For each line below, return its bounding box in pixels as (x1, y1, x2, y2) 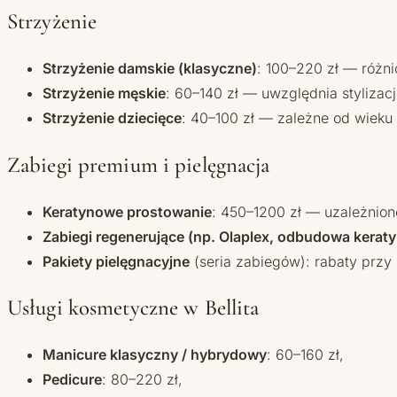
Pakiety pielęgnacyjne (43, 252, 190, 270)
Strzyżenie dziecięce (43, 108, 182, 127)
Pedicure (43, 370, 102, 389)
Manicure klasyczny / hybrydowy (43, 346, 267, 364)
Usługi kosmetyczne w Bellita (7, 294, 260, 322)
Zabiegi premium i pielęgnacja (7, 151, 270, 178)
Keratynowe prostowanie (43, 202, 212, 221)
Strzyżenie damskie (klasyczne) (43, 58, 257, 77)
